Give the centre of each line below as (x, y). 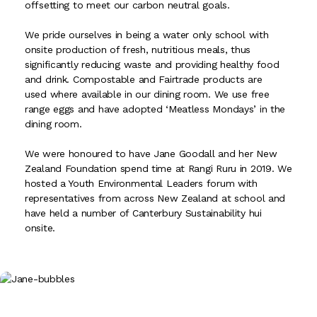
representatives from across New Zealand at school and (155, 198)
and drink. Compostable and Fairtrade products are (144, 79)
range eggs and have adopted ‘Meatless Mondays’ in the (155, 109)
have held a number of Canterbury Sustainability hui (143, 213)
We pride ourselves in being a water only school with (147, 34)
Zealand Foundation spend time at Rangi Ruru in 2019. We (158, 168)
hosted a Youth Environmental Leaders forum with (141, 183)
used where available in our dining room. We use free (147, 94)
